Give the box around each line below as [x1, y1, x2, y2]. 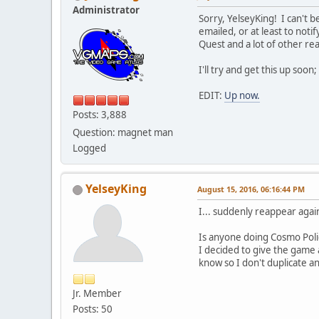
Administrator [73, 4, 140, 17]
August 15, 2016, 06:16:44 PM [197, 184, 305, 195]
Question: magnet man [73, 126, 173, 140]
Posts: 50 [73, 303, 113, 316]
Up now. [224, 89, 260, 103]
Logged [73, 142, 106, 155]
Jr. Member [73, 287, 122, 300]
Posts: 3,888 [73, 108, 127, 122]
